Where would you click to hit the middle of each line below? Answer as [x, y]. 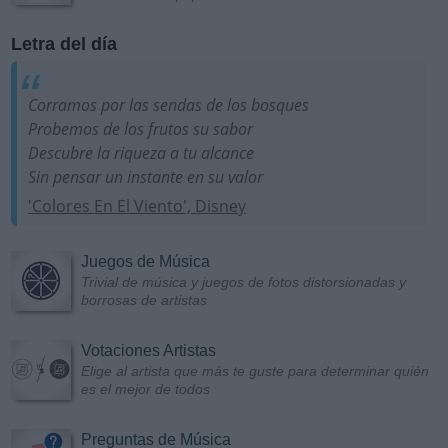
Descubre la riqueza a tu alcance [141, 153]
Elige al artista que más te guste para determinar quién [255, 371]
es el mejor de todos [145, 389]
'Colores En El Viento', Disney [137, 206]
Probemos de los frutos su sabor [141, 129]
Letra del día [64, 44]
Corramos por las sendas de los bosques [169, 105]
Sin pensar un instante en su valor [146, 177]
